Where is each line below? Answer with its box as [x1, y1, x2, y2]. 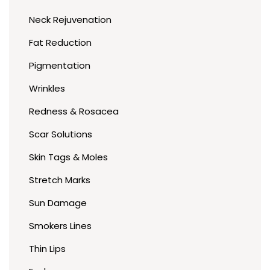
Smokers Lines [28, 219, 92, 233]
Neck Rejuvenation [28, 13, 111, 27]
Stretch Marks [28, 174, 90, 187]
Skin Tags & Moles [28, 151, 108, 164]
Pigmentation [28, 59, 90, 72]
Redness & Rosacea [28, 105, 119, 118]
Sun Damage [28, 196, 87, 210]
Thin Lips [28, 242, 66, 256]
